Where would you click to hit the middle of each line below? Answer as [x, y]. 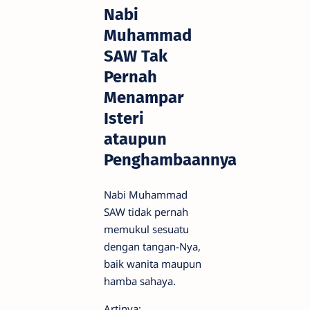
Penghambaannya [170, 159]
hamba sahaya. [140, 281]
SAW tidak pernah [146, 212]
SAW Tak [136, 56]
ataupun [135, 139]
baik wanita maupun [153, 264]
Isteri [124, 118]
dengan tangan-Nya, [152, 247]
